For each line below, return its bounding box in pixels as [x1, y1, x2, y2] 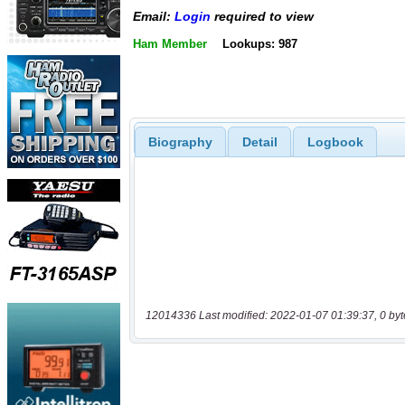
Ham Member [133, 36, 207, 51]
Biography [147, 134, 212, 149]
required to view [211, 9, 314, 24]
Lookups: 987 [221, 36, 297, 51]
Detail [241, 134, 278, 149]
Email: [133, 9, 174, 24]
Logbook [306, 134, 363, 149]
